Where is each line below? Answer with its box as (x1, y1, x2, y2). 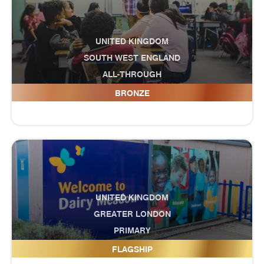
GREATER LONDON (93, 209, 171, 219)
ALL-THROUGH (103, 69, 161, 80)
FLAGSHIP (111, 244, 153, 255)
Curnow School (91, 84, 173, 98)
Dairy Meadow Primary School (52, 240, 212, 254)
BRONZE (114, 88, 150, 98)
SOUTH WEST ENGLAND (84, 52, 180, 63)
